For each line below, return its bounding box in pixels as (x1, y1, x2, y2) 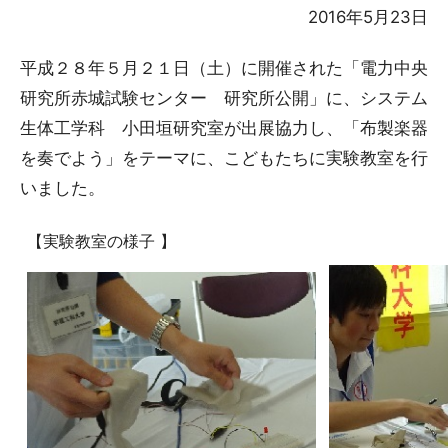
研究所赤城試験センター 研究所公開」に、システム (20, 87, 428, 108)
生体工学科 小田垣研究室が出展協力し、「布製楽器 (20, 117, 428, 138)
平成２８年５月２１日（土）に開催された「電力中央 (20, 57, 428, 78)
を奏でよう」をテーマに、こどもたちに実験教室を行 (20, 147, 428, 168)
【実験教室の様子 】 (27, 230, 176, 251)
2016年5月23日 (308, 7, 428, 28)
